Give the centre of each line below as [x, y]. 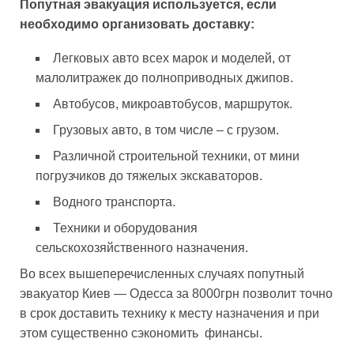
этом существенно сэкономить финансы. [141, 333]
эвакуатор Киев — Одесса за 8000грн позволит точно [176, 293]
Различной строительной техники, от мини [176, 156]
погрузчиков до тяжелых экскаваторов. [149, 175]
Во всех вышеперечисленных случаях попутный [162, 273]
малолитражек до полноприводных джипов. [164, 77]
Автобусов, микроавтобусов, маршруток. [173, 104]
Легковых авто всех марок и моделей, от [172, 58]
